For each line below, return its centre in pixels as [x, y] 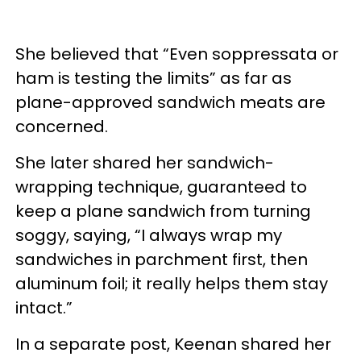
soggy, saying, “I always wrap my [149, 236]
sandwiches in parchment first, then [162, 260]
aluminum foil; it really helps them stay [172, 284]
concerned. [62, 127]
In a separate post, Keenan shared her [173, 344]
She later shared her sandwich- [145, 163]
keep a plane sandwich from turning [163, 212]
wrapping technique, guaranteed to [161, 187]
